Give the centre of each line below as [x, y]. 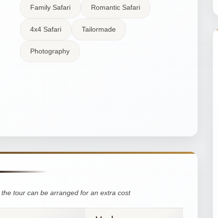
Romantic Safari [115, 7]
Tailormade [99, 29]
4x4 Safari [45, 29]
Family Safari [50, 7]
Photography [50, 51]
